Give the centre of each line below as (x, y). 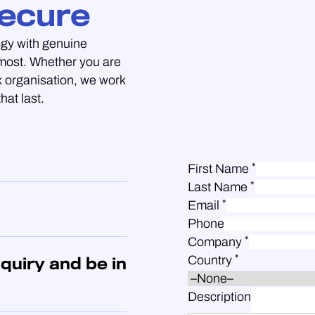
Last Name (219, 187)
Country (211, 260)
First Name (220, 168)
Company (216, 242)
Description (219, 296)
